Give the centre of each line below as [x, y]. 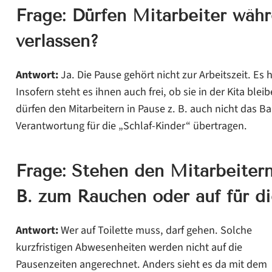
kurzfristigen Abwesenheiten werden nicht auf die [129, 247]
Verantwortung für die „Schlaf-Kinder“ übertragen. [131, 125]
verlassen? [57, 41]
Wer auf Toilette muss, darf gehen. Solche [155, 230]
